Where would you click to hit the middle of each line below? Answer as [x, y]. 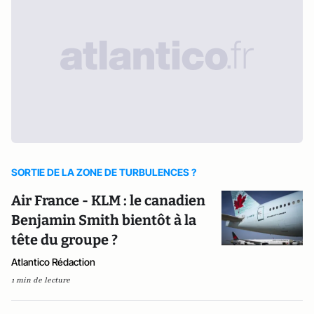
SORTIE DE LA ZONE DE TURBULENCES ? [104, 172]
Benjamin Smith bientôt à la [104, 220]
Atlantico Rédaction [53, 261]
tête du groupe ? [64, 239]
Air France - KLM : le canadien [108, 200]
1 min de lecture [41, 280]
